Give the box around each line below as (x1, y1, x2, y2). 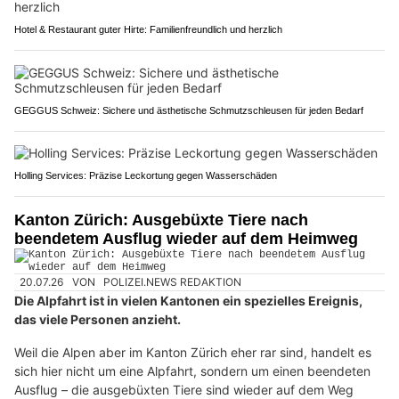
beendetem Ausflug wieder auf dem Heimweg (14, 229, 358, 248)
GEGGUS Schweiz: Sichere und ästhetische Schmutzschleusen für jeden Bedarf (14, 104, 363, 116)
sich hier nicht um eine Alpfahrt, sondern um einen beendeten (14, 362, 370, 379)
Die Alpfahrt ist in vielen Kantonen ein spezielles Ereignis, (14, 292, 362, 308)
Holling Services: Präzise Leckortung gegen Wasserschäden (14, 169, 277, 181)
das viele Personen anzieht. (14, 311, 181, 327)
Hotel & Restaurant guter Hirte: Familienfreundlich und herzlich (14, 23, 282, 35)
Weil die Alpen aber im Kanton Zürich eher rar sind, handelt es (14, 344, 371, 360)
